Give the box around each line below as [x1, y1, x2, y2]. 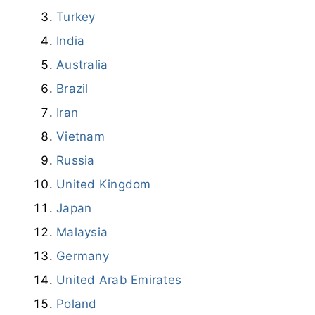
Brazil [56, 81, 89, 96]
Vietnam [56, 129, 105, 143]
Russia [56, 153, 95, 167]
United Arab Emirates [56, 272, 181, 287]
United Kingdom [56, 176, 151, 191]
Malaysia [56, 224, 108, 239]
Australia [56, 57, 108, 72]
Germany [56, 248, 109, 263]
